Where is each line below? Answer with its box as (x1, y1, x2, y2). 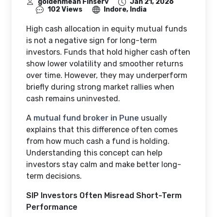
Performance (26, 202, 77, 212)
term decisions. (26, 171, 82, 181)
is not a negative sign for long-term (26, 35, 157, 45)
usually (139, 113, 167, 123)
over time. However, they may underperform (26, 70, 187, 80)
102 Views (47, 5, 82, 14)
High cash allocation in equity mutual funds (26, 24, 187, 33)
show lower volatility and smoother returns (26, 59, 183, 68)
